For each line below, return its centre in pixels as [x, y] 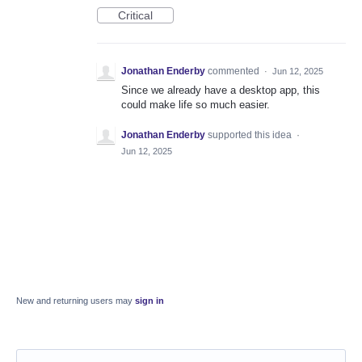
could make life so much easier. [196, 105]
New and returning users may [76, 301]
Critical [135, 16]
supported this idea [251, 135]
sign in [149, 301]
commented [235, 72]
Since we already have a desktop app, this [221, 90]
